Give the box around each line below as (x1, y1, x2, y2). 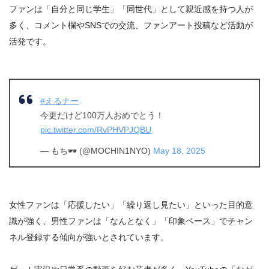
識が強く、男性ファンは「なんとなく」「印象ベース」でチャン (9, 216, 253, 226)
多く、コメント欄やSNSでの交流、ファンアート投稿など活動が (9, 20, 253, 30)
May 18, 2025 (153, 146, 205, 156)
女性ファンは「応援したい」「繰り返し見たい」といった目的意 (9, 200, 253, 210)
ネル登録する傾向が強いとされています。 (9, 232, 169, 243)
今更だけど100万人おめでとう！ (40, 110, 164, 121)
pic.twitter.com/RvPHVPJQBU (40, 125, 151, 135)
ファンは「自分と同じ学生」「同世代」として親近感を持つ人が (9, 4, 253, 14)
